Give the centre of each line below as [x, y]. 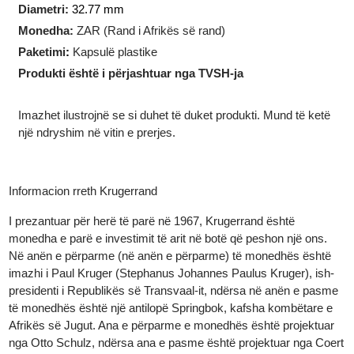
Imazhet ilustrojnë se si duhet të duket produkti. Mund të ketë [183, 158]
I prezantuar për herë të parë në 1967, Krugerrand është [160, 269]
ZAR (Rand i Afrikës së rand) [157, 69]
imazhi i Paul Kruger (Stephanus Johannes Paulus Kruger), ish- [181, 324]
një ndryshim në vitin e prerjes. [102, 177]
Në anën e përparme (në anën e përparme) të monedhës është [179, 306]
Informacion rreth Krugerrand [87, 238]
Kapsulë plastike [121, 92]
